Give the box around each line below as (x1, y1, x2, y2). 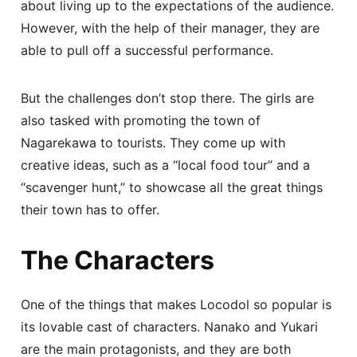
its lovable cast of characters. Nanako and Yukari (21, 318, 319, 335)
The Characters (21, 244, 215, 276)
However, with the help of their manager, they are (21, 19, 320, 36)
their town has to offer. (21, 201, 160, 218)
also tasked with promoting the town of (21, 112, 261, 128)
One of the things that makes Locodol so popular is (21, 296, 332, 312)
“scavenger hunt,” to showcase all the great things (21, 178, 324, 195)
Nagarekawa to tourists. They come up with (21, 134, 286, 151)
